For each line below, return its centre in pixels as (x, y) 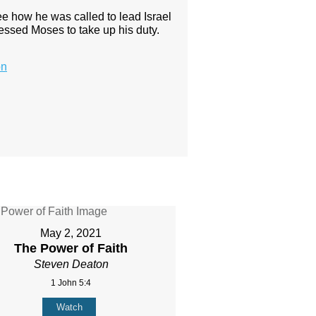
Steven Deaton (71, 265)
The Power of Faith (71, 249)
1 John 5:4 (71, 283)
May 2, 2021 (71, 233)
